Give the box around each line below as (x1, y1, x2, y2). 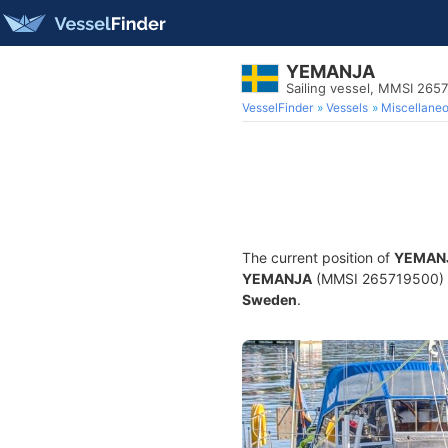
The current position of (242, 249, 394, 266)
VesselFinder (242, 100, 313, 115)
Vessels (326, 100, 368, 115)
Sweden (242, 291, 297, 308)
